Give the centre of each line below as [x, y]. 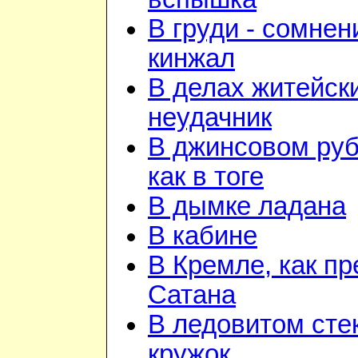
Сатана [192, 295]
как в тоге [206, 177]
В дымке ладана [247, 207]
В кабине [203, 236]
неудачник [210, 118]
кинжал [191, 59]
